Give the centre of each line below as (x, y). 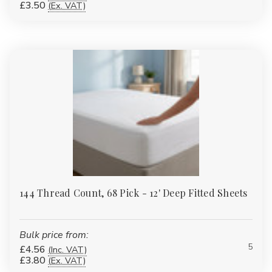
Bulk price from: (54, 235)
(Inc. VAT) (67, 249)
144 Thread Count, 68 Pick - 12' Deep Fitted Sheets (134, 192)
